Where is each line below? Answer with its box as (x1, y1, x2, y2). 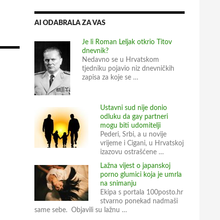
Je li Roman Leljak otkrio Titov (82, 39, 172, 46)
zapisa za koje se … (82, 74, 138, 82)
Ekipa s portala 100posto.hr (100, 189, 183, 196)
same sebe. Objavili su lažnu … (34, 207, 127, 214)
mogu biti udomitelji (100, 122, 161, 130)
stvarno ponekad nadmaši (100, 198, 178, 205)
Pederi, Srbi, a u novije (100, 131, 166, 138)
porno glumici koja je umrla (100, 171, 182, 179)
